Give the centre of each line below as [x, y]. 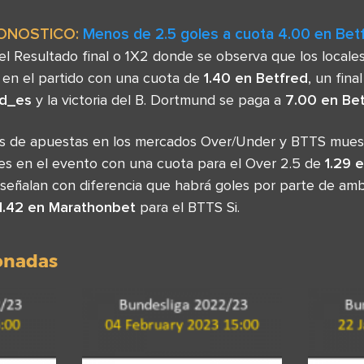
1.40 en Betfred [256, 78]
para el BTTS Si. [188, 207]
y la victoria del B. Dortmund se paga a [158, 100]
